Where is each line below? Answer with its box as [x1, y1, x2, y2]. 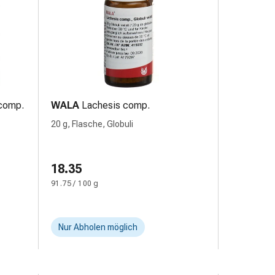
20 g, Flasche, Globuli [51, 119, 133, 129]
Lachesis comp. [82, 99, 150, 111]
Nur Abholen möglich [58, 222, 137, 232]
